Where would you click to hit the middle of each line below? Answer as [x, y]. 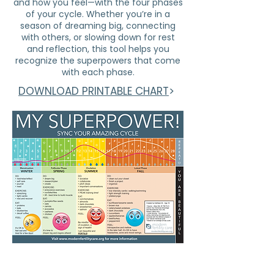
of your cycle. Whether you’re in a [98, 14]
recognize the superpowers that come [98, 61]
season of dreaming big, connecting [98, 26]
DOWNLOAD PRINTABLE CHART [94, 91]
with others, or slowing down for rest [98, 37]
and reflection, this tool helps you [98, 49]
